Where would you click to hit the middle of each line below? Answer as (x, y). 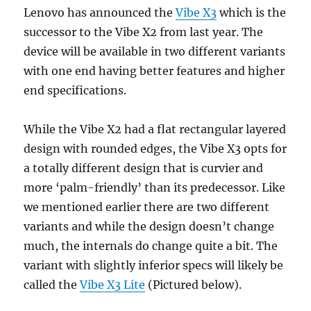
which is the (252, 12)
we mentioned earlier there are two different (147, 207)
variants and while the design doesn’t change (149, 226)
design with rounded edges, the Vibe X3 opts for (155, 148)
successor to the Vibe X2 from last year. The (144, 32)
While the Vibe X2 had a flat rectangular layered (155, 129)
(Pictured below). (194, 284)
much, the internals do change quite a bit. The (151, 245)
